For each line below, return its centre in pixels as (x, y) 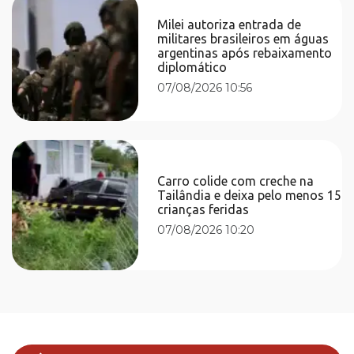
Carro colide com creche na (236, 181)
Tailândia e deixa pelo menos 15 (250, 195)
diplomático (192, 67)
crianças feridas (203, 209)
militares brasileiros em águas (243, 38)
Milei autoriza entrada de (230, 24)
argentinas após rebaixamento (245, 53)
